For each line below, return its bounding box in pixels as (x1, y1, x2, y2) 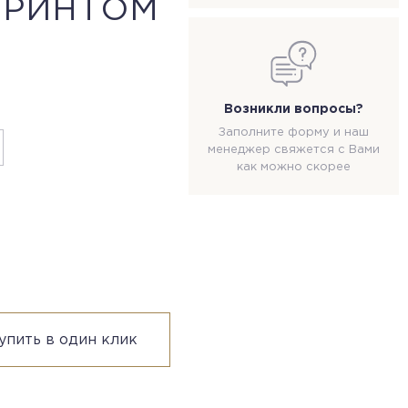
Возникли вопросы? (223, 104, 363, 115)
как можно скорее (236, 162, 351, 172)
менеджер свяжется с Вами (207, 145, 380, 155)
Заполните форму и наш (218, 127, 369, 138)
